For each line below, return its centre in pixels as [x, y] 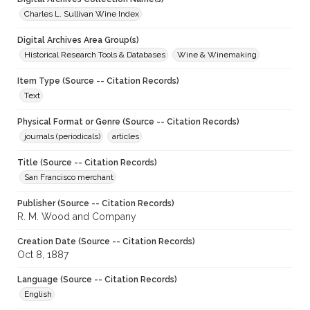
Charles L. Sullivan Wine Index [82, 14]
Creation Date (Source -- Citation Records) [106, 242]
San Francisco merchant [69, 177]
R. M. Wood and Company [77, 217]
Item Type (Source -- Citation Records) [98, 81]
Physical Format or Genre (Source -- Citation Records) [128, 122]
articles [126, 137]
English [38, 294]
